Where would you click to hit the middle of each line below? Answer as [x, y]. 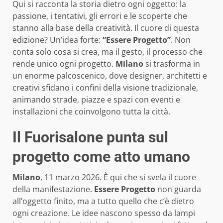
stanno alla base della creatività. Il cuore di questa [106, 28]
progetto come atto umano [101, 156]
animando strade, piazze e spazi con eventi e [96, 99]
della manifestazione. [53, 189]
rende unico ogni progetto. [64, 63]
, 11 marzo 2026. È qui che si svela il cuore [118, 177]
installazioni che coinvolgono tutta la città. [91, 111]
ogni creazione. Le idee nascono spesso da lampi [104, 213]
